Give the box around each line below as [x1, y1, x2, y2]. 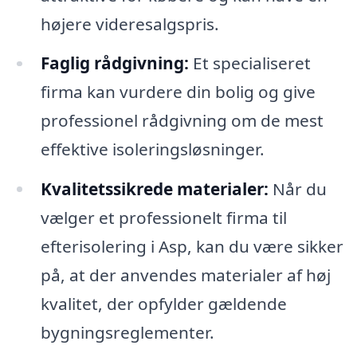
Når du [268, 178, 327, 201]
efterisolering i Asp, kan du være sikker [40, 235, 343, 258]
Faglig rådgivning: [40, 52, 189, 75]
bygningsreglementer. [40, 321, 214, 344]
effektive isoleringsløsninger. [40, 138, 265, 161]
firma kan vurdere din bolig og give [40, 80, 316, 104]
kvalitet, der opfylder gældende [40, 292, 287, 316]
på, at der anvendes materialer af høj [40, 264, 331, 287]
